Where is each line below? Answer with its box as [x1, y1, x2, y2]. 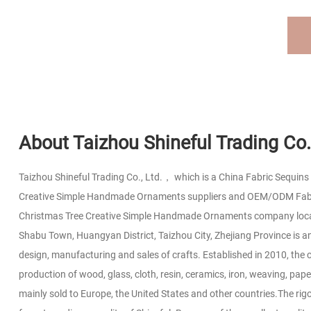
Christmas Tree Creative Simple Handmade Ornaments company [19, 210, 294, 221]
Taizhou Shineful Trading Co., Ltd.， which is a [19, 171, 219, 183]
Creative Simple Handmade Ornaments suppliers [19, 190, 226, 202]
